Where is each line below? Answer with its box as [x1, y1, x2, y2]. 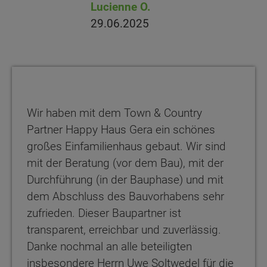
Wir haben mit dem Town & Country [27, 106, 202, 120]
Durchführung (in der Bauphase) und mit [27, 173, 223, 187]
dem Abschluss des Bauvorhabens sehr [27, 190, 224, 204]
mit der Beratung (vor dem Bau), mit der [27, 156, 223, 170]
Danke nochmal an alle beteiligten [27, 240, 192, 254]
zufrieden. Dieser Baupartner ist [27, 206, 181, 221]
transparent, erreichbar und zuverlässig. [27, 223, 221, 237]
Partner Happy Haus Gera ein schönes [27, 123, 215, 137]
